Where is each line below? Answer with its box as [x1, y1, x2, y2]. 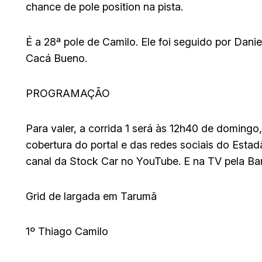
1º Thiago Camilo [26, 225, 108, 238]
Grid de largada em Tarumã [26, 190, 157, 203]
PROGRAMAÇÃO [26, 87, 110, 100]
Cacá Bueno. [26, 52, 87, 65]
